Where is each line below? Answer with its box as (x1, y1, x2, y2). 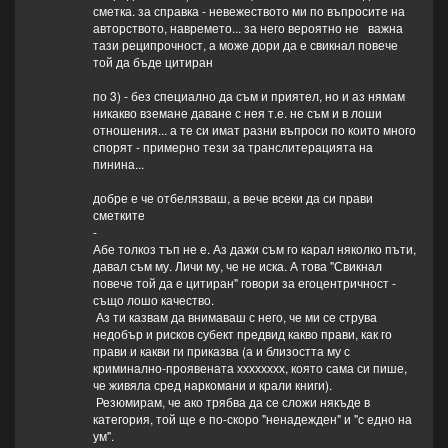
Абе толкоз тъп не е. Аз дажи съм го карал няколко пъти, (92, 240, 416, 258)
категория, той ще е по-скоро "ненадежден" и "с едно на (92, 410, 412, 428)
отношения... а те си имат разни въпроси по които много (92, 121, 416, 139)
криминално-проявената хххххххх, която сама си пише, (92, 359, 407, 377)
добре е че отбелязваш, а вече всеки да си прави (92, 189, 373, 207)
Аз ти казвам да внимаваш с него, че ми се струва (92, 308, 377, 326)
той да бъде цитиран (92, 53, 213, 71)
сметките (92, 206, 145, 224)
